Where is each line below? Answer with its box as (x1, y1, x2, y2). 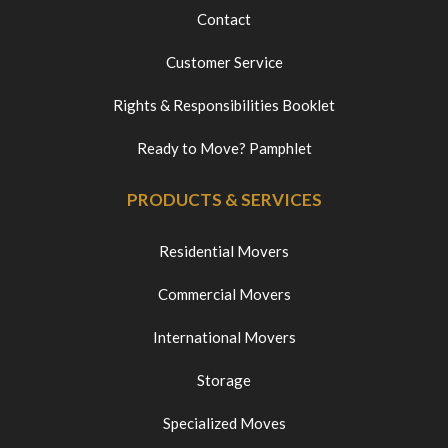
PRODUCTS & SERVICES (126, 189, 322, 210)
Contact (197, 10, 251, 28)
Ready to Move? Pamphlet (136, 139, 312, 157)
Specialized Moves (162, 414, 286, 432)
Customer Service (165, 53, 283, 71)
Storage (197, 371, 251, 389)
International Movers (152, 328, 296, 346)
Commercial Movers (157, 285, 291, 303)
